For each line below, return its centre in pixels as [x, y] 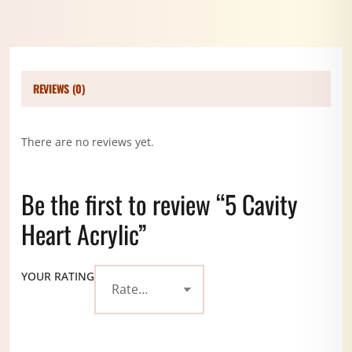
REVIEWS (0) [59, 88]
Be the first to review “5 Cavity [159, 203]
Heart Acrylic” [84, 233]
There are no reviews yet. [88, 141]
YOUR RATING [58, 276]
